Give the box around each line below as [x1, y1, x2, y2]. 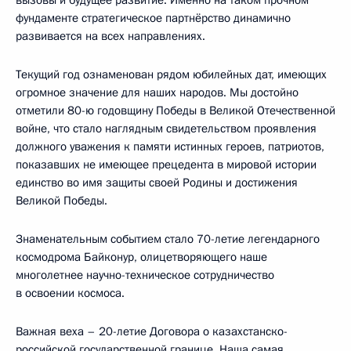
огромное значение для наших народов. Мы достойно [16, 84, 299, 100]
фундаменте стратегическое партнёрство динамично [16, 9, 291, 26]
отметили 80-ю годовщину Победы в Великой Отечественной [16, 102, 335, 118]
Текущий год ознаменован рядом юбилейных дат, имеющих [16, 66, 327, 82]
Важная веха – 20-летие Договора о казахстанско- [16, 323, 288, 339]
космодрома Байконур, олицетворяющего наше [16, 248, 267, 265]
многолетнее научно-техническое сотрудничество [16, 266, 274, 283]
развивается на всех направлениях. [16, 27, 205, 44]
